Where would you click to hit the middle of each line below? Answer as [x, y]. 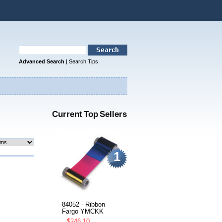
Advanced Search [42, 61]
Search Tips [83, 61]
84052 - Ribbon [83, 205]
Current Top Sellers [89, 114]
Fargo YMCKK [83, 212]
